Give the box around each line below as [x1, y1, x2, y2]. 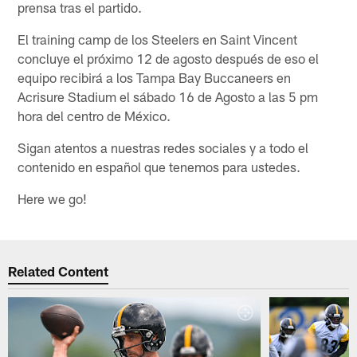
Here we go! [18, 190, 88, 206]
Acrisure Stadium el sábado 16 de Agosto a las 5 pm [18, 88, 319, 104]
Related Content [8, 263, 109, 280]
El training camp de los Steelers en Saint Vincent [18, 30, 298, 47]
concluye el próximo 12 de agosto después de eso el [18, 49, 320, 66]
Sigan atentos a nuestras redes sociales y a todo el [18, 139, 309, 155]
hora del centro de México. [18, 107, 171, 124]
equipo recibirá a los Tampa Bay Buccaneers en [18, 69, 292, 85]
